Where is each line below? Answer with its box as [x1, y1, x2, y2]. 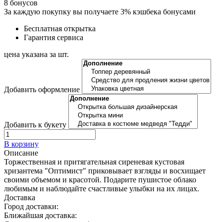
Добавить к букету [4, 120, 66, 129]
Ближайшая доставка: [4, 211, 77, 220]
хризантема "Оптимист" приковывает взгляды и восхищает [4, 166, 206, 175]
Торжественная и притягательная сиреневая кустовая [4, 157, 184, 166]
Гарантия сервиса [24, 33, 83, 42]
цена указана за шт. [4, 50, 69, 58]
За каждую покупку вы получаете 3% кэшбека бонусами [4, 7, 196, 16]
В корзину [4, 139, 39, 148]
